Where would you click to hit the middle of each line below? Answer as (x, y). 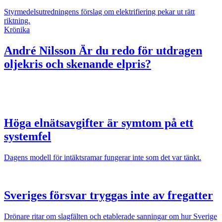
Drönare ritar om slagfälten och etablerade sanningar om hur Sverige (111, 216)
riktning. (17, 21)
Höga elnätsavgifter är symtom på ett (99, 123)
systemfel (28, 137)
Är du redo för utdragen (139, 51)
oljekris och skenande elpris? (78, 64)
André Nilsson (40, 51)
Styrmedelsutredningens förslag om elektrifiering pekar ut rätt (99, 12)
